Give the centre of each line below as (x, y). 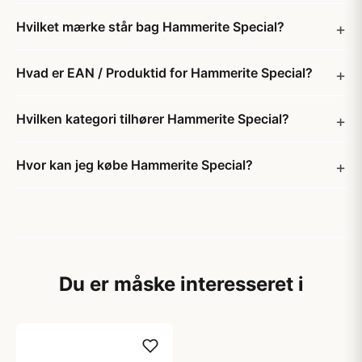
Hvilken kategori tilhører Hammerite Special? (153, 119)
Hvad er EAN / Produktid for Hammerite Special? (164, 73)
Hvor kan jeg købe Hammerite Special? (135, 165)
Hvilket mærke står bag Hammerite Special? (150, 27)
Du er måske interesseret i (181, 284)
